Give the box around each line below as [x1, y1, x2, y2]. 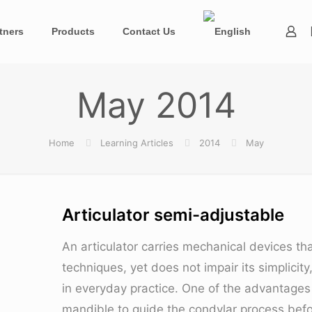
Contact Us [123, 26, 175, 37]
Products [52, 26, 95, 37]
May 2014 [76, 84, 236, 126]
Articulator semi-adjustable [61, 205, 284, 225]
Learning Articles [100, 137, 173, 148]
